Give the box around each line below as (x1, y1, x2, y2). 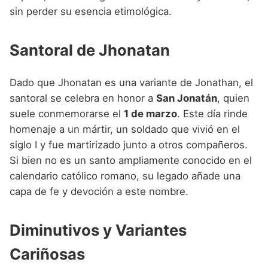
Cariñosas (10, 245, 85, 264)
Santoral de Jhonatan (10, 40, 170, 59)
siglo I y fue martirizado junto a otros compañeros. (10, 139, 248, 151)
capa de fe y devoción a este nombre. (10, 185, 188, 198)
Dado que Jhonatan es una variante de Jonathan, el (10, 77, 253, 89)
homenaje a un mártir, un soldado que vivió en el (10, 123, 240, 136)
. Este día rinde (177, 108, 248, 120)
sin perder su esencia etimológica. (10, 5, 172, 17)
